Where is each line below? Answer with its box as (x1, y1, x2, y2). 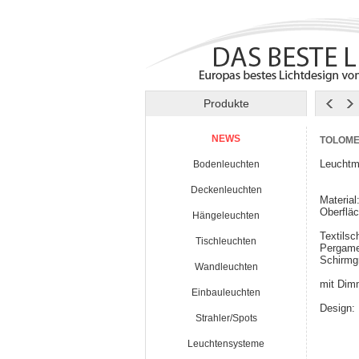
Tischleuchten (196, 236, 256, 247)
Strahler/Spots (195, 313, 257, 324)
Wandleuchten (194, 261, 258, 272)
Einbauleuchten (192, 287, 260, 298)
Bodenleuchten (192, 159, 260, 170)
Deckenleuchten (190, 184, 262, 196)
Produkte (203, 97, 249, 110)
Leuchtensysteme (188, 338, 264, 349)
